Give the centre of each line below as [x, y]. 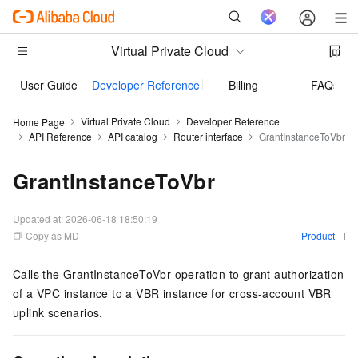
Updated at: [39, 219]
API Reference [60, 136]
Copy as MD [52, 235]
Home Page [39, 121]
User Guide [48, 85]
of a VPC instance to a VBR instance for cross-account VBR [172, 293]
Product [318, 235]
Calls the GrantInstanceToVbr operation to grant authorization [179, 274]
